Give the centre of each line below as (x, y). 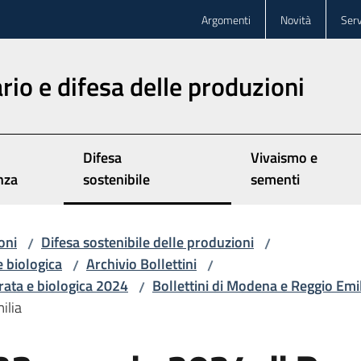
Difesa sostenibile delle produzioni (147, 242)
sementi (275, 179)
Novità (296, 19)
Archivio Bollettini (141, 264)
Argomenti (226, 19)
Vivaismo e (284, 158)
